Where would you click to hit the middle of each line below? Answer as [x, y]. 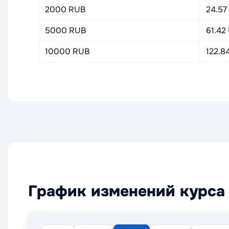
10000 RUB [67, 51]
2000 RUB [65, 9]
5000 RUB [65, 30]
